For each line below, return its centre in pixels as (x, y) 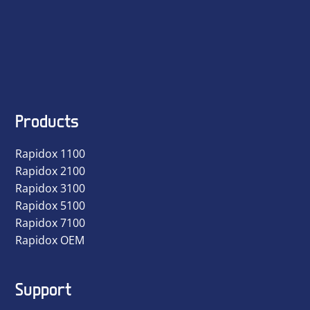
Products (47, 120)
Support (43, 289)
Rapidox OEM (50, 240)
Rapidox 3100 (50, 188)
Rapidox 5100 (50, 205)
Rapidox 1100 (50, 153)
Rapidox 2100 (50, 171)
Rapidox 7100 (50, 222)
